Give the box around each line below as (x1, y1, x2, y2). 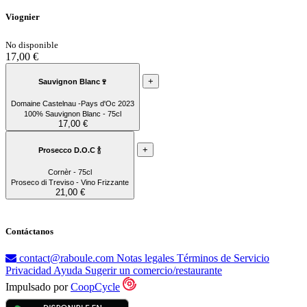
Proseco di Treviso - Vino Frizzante (11, 178, 129, 187)
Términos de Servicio (177, 251, 269, 264)
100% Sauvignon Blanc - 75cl (24, 110, 121, 119)
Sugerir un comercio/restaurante (85, 264, 222, 276)
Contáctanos (5, 225, 53, 236)
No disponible (5, 39, 58, 50)
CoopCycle (71, 280, 120, 293)
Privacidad (5, 264, 53, 276)
